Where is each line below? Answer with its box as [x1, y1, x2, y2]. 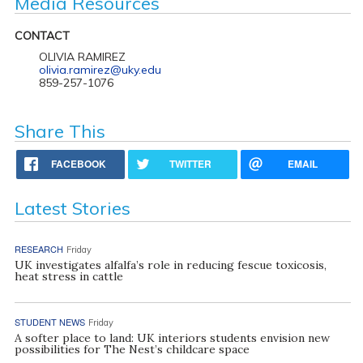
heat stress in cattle [14, 268, 123, 284]
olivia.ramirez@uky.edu [38, 62, 161, 77]
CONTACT [14, 28, 70, 43]
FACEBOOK [51, 156, 107, 171]
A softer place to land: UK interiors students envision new [14, 330, 330, 345]
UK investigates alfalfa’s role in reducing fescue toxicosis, [14, 257, 327, 272]
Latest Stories [14, 196, 130, 220]
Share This [14, 119, 105, 143]
